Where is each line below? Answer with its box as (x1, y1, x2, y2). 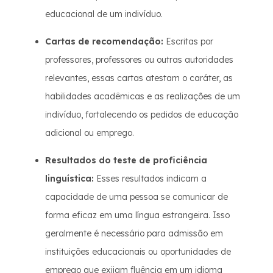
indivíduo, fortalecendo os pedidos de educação (45, 109, 238, 120)
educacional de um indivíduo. (45, 9, 163, 19)
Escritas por (163, 36, 213, 47)
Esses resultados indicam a (94, 173, 207, 184)
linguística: (45, 173, 94, 184)
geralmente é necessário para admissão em (45, 228, 223, 239)
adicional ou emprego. (45, 127, 134, 138)
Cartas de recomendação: (45, 36, 163, 47)
